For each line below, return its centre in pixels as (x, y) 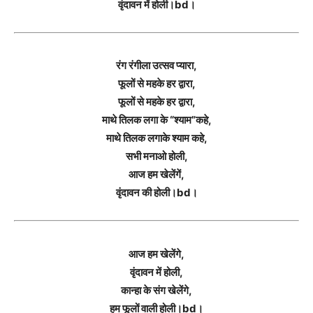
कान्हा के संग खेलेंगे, (156, 290)
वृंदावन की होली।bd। (156, 192)
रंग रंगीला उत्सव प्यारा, (156, 65)
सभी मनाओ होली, (156, 156)
